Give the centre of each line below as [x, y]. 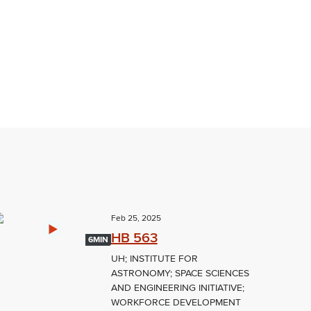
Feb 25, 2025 [136, 219]
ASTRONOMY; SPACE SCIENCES [180, 274]
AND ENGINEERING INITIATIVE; [177, 288]
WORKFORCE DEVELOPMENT [176, 303]
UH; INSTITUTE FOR [154, 259]
